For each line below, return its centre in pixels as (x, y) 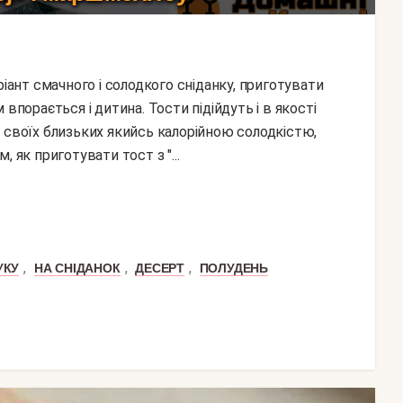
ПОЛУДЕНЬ (234, 268)
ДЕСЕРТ (160, 268)
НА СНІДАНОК (77, 268)
